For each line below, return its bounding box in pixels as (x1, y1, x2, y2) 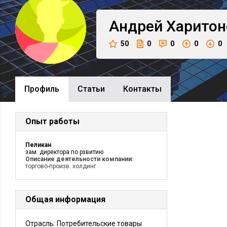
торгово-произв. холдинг (25, 163, 96, 170)
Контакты (123, 84, 162, 94)
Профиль (24, 84, 59, 94)
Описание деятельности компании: (25, 156, 133, 163)
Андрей (109, 17, 163, 35)
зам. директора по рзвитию (25, 148, 103, 156)
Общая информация (25, 195, 105, 204)
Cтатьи (78, 84, 105, 94)
